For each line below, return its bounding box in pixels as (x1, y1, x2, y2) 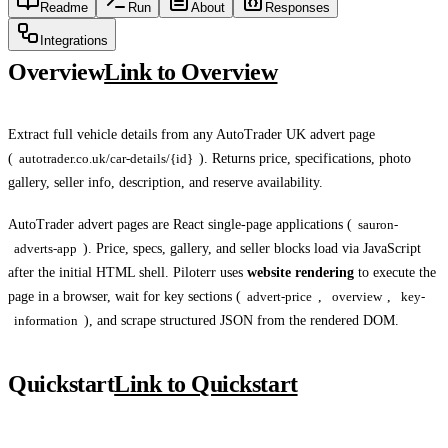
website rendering (247, 264, 354, 280)
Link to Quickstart (114, 370, 298, 397)
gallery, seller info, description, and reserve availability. (8, 175, 323, 191)
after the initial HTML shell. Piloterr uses (8, 264, 247, 280)
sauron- (357, 216, 398, 232)
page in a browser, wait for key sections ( (8, 288, 241, 304)
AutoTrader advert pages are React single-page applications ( (8, 216, 352, 232)
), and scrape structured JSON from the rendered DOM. (83, 312, 399, 328)
